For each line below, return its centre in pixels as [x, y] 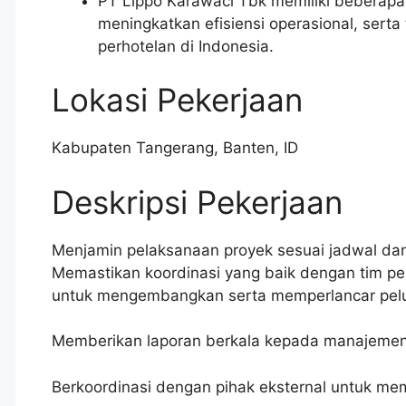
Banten [249, 148]
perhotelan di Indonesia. [186, 46]
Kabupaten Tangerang [133, 148]
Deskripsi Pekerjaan [197, 202]
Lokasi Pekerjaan [177, 100]
